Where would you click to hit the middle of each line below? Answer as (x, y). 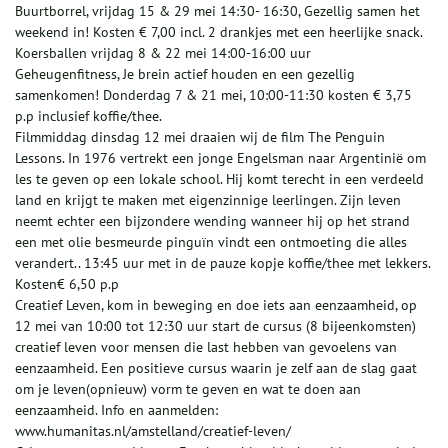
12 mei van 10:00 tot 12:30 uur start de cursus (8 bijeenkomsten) (215, 326)
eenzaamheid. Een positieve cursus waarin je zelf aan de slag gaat (216, 368)
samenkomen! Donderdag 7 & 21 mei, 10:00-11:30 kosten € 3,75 (213, 95)
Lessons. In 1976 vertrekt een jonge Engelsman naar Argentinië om (220, 158)
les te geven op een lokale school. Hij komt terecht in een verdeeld (219, 179)
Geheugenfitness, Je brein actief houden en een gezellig (185, 74)
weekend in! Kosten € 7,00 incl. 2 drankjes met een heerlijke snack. (219, 32)
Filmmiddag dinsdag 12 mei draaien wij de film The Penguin (200, 137)
